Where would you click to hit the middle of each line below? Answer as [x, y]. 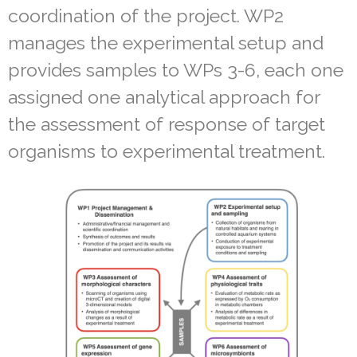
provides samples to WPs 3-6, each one [176, 69]
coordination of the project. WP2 [146, 15]
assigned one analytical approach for [164, 96]
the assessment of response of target [167, 124]
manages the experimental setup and [166, 42]
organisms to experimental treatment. [167, 151]
